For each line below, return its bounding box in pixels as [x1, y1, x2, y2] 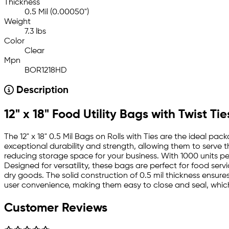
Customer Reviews [4, 202, 107, 215]
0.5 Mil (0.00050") [25, 8, 89, 16]
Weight [4, 17, 31, 26]
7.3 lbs [25, 27, 46, 36]
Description [13, 86, 68, 96]
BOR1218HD [25, 66, 67, 75]
